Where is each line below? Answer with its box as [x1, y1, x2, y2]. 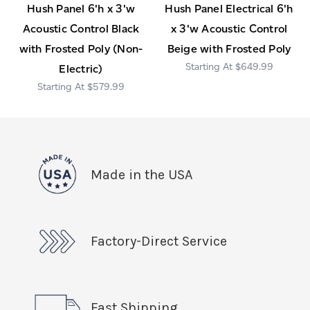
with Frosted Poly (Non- [19, 42, 143, 55]
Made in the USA [91, 166, 192, 183]
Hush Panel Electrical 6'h [165, 1, 293, 15]
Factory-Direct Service [91, 232, 227, 249]
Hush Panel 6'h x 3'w [27, 1, 135, 15]
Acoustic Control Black [22, 21, 140, 35]
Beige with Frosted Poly [167, 42, 291, 55]
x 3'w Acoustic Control [170, 21, 288, 35]
